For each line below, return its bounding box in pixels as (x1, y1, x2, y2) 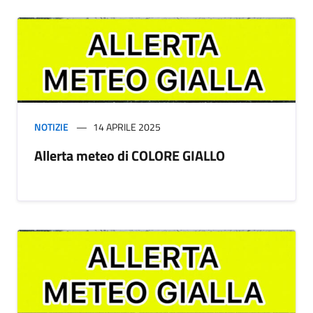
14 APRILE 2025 (93, 119, 161, 134)
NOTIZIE (34, 119, 68, 134)
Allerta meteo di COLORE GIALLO (34, 144, 225, 166)
